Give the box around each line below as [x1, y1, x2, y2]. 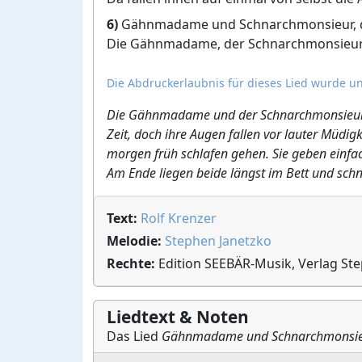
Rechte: [107, 255, 155, 272]
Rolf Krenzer [141, 209, 217, 227]
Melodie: [107, 232, 162, 250]
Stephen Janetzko [165, 232, 271, 250]
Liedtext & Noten [107, 305, 249, 328]
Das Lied [107, 327, 162, 345]
